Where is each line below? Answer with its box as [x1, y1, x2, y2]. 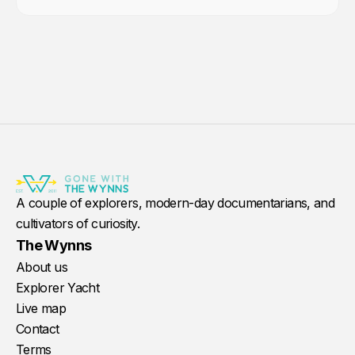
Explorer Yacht [16, 280, 100, 296]
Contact [16, 321, 59, 337]
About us [16, 259, 67, 275]
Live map [16, 300, 66, 316]
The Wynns [16, 237, 92, 254]
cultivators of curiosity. [16, 216, 139, 231]
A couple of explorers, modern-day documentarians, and [16, 195, 335, 211]
